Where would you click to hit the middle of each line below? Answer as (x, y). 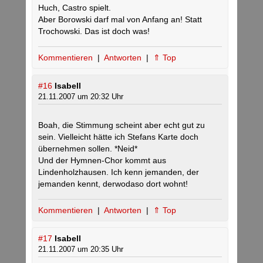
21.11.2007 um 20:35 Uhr (81, 249)
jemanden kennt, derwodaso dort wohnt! (113, 184)
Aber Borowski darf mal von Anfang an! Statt (120, 19)
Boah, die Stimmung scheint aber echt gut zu (122, 125)
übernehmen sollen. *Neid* (88, 149)
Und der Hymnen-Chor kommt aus (102, 160)
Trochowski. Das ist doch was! (94, 31)
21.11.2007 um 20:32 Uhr (81, 97)
